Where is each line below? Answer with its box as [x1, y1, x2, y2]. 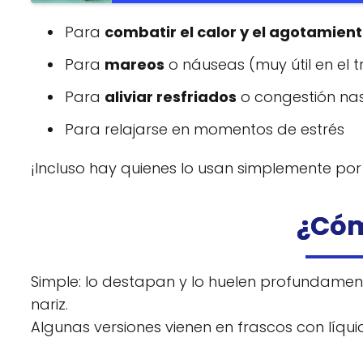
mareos [105, 54, 164, 75]
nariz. [31, 294, 68, 315]
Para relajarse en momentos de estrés [65, 119, 344, 140]
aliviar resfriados [105, 87, 237, 108]
